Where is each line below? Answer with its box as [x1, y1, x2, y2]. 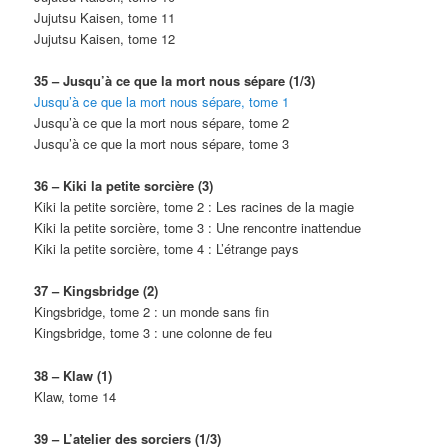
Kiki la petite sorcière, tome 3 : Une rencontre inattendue [34, 218, 362, 238]
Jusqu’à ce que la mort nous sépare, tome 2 [34, 113, 290, 133]
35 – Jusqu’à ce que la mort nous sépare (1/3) [34, 71, 316, 91]
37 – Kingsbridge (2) [34, 281, 159, 301]
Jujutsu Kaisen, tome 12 [34, 29, 176, 49]
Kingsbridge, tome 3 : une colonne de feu [34, 323, 273, 343]
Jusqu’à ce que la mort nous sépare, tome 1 [34, 92, 290, 112]
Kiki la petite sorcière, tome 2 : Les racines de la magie [34, 197, 355, 217]
